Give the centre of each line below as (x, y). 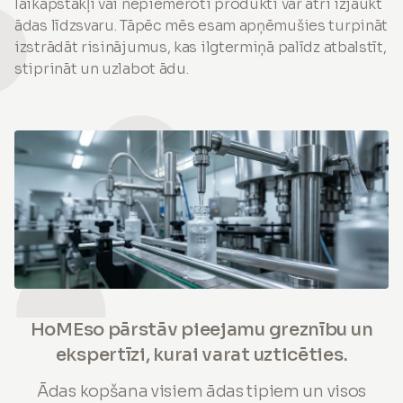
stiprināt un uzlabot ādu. (102, 68)
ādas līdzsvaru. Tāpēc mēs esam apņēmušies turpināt (201, 25)
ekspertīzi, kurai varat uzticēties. (201, 354)
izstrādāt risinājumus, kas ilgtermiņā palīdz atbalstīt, (201, 47)
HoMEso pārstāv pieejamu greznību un (201, 329)
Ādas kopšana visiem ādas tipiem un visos (201, 391)
